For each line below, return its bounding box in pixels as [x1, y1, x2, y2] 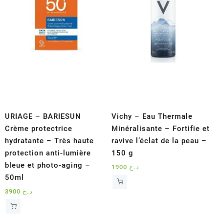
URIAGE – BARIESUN [5, 111, 81, 121]
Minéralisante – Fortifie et [111, 124, 210, 133]
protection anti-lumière [5, 148, 91, 157]
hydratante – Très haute [5, 136, 94, 145]
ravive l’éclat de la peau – [111, 136, 207, 145]
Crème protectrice [5, 124, 72, 133]
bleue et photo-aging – [5, 160, 90, 170]
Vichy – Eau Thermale [111, 111, 193, 121]
